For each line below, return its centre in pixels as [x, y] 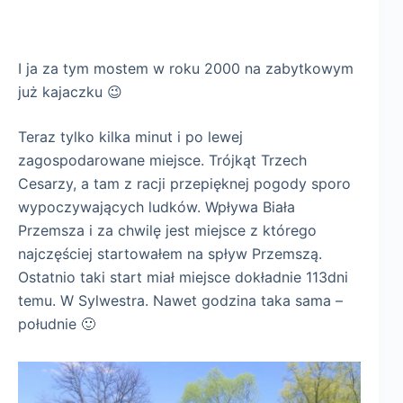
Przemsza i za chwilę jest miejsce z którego [167, 231]
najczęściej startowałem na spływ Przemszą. [170, 254]
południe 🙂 [57, 324]
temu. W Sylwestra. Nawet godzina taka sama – [180, 301]
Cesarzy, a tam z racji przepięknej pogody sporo [184, 184]
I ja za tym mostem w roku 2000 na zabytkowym [186, 69]
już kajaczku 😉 [70, 92]
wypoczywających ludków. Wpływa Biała [157, 207]
